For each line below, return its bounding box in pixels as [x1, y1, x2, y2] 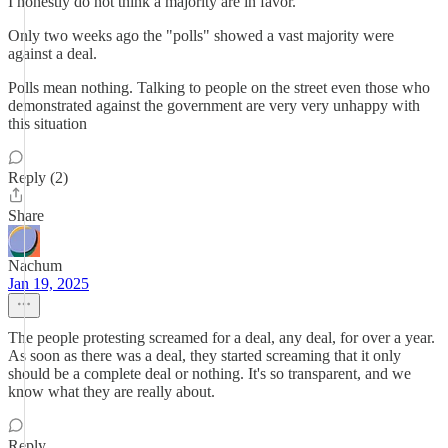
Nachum [8, 257, 62, 274]
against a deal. [8, 45, 97, 62]
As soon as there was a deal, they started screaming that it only [8, 347, 401, 364]
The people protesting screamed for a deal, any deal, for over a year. [8, 329, 435, 346]
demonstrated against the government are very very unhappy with [8, 97, 420, 114]
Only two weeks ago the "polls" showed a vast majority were [8, 27, 394, 44]
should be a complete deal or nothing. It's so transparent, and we [8, 365, 411, 382]
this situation [8, 115, 87, 132]
